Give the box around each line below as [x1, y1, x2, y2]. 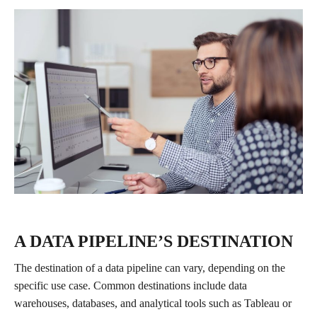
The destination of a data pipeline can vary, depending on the [14, 262, 285, 275]
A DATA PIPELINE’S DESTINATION [14, 232, 293, 251]
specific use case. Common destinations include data [14, 279, 247, 292]
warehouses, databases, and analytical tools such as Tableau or [14, 297, 292, 310]
